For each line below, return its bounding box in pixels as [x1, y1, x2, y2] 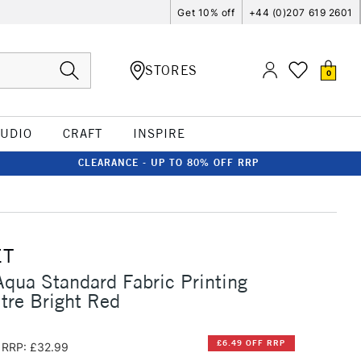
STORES [145, 61, 197, 78]
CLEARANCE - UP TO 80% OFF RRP [78, 156, 259, 168]
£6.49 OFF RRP [217, 338, 286, 349]
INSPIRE [132, 126, 185, 141]
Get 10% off [177, 6, 235, 19]
